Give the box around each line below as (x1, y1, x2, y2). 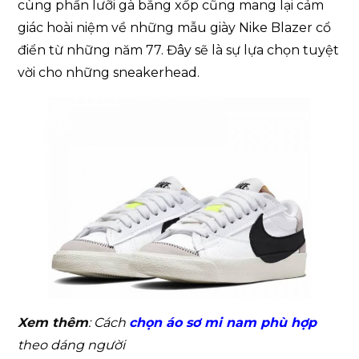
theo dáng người (18, 337, 126, 353)
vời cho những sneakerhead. (18, 64, 200, 80)
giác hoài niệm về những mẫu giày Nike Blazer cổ (18, 19, 332, 35)
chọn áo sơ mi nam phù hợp (129, 314, 317, 330)
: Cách (88, 314, 130, 330)
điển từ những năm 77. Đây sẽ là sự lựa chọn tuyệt (18, 42, 340, 58)
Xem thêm (18, 314, 89, 330)
